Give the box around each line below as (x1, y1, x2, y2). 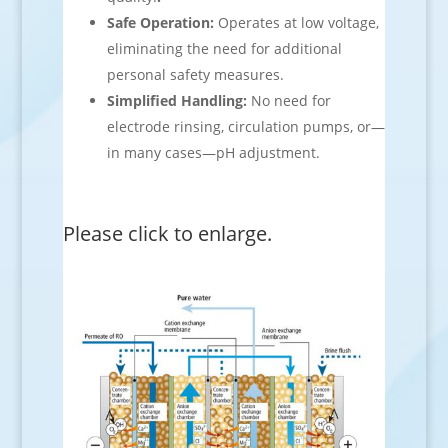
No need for (246, 91, 331, 110)
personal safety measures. (106, 65, 284, 84)
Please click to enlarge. (62, 220, 272, 247)
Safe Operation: (106, 13, 214, 32)
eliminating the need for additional (106, 39, 342, 58)
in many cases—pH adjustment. (106, 143, 320, 162)
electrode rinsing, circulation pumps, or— (106, 117, 385, 136)
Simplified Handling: (106, 91, 247, 110)
